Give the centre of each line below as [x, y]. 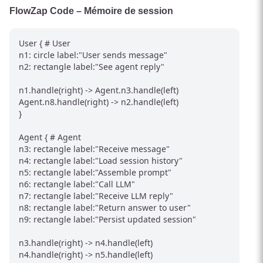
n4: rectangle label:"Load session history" [101, 160]
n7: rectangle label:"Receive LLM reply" [96, 195]
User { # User [45, 43]
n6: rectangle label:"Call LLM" [77, 184]
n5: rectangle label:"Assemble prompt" [95, 172]
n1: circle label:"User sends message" [93, 55]
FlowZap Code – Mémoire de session [91, 11]
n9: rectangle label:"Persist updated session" [107, 219]
